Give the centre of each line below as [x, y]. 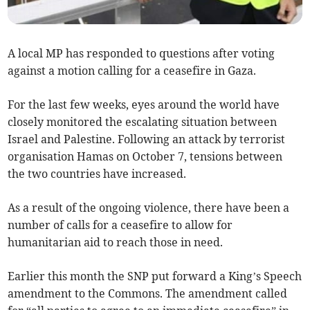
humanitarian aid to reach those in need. [117, 243]
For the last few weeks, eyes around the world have [144, 105]
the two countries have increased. [99, 174]
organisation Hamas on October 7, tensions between [145, 157]
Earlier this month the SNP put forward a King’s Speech [155, 276]
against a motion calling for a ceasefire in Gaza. [134, 71]
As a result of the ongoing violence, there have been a [149, 208]
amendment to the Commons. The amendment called [148, 294]
